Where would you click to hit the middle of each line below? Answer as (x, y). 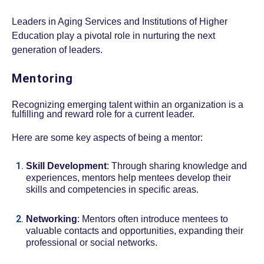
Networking (52, 219)
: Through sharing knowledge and (177, 166)
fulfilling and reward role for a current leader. (104, 114)
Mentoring (43, 79)
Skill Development (66, 166)
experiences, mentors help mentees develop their (128, 178)
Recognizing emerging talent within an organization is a (128, 105)
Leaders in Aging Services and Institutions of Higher (120, 22)
